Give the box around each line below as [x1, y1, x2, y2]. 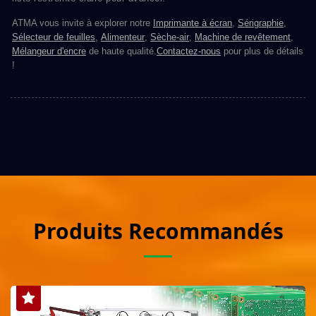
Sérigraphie [238, 18, 284, 29]
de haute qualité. [86, 46, 157, 57]
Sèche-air [150, 32, 189, 43]
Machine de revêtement [195, 32, 291, 43]
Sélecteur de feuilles [12, 32, 95, 43]
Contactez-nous [157, 46, 221, 57]
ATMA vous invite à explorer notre [12, 18, 153, 29]
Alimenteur [101, 32, 145, 43]
